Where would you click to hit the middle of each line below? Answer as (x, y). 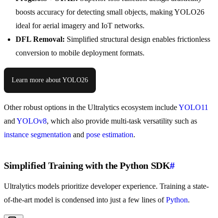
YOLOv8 (32, 121)
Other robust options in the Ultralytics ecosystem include (91, 108)
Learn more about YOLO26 (50, 80)
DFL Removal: (40, 39)
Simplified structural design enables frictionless (137, 39)
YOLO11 (193, 108)
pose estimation (110, 135)
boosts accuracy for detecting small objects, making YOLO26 (110, 12)
